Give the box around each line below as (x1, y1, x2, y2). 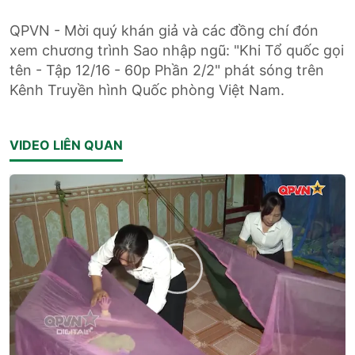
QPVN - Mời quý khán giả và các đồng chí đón (10, 21, 319, 39)
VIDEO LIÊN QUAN (10, 136, 123, 153)
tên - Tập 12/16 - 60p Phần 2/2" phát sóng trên (10, 61, 324, 78)
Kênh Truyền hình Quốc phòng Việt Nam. (10, 81, 284, 98)
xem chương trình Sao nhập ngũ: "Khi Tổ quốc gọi (10, 41, 344, 59)
